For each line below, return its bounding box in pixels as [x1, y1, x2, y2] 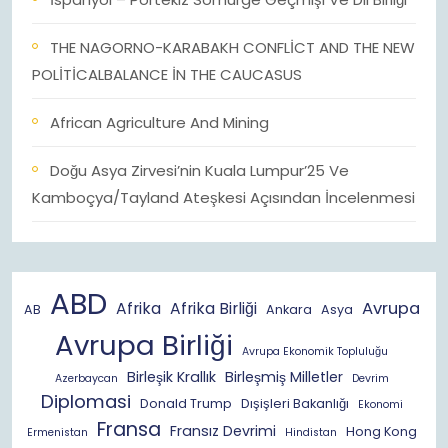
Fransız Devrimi [169, 421, 276, 441]
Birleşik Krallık [126, 367, 216, 387]
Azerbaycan [54, 371, 118, 386]
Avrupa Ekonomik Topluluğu [242, 344, 388, 359]
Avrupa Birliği [55, 326, 233, 365]
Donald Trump [139, 395, 232, 412]
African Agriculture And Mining [50, 112, 269, 133]
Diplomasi [40, 388, 131, 415]
